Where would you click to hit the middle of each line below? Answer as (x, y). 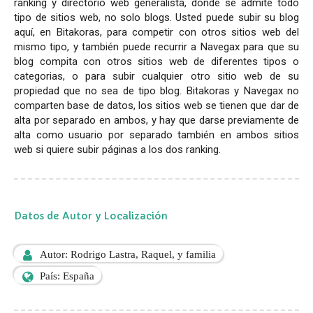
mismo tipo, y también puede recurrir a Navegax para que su (156, 46)
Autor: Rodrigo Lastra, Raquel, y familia (128, 254)
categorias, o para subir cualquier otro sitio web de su (156, 76)
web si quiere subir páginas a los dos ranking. (117, 149)
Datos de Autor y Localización (91, 216)
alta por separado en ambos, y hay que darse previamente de (156, 120)
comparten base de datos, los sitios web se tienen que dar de (156, 105)
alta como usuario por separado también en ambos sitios (156, 134)
